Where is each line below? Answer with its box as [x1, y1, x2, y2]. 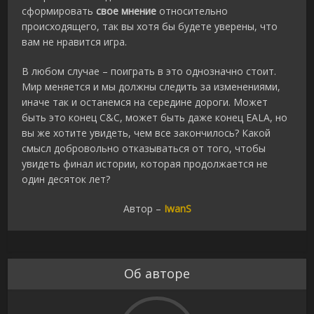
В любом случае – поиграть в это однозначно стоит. [22, 64, 277, 78]
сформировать [22, 4, 97, 18]
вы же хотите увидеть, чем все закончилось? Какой [22, 126, 271, 140]
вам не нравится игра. [22, 35, 128, 49]
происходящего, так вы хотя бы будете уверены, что [22, 20, 278, 34]
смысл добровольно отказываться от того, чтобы [22, 142, 266, 156]
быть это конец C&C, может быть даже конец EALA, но [22, 111, 288, 125]
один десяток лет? [22, 172, 111, 186]
